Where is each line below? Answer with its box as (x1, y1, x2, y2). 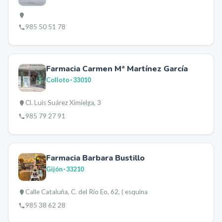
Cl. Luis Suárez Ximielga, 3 (25, 99, 101, 107)
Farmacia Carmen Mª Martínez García (46, 63, 188, 74)
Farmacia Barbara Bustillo (46, 153, 145, 164)
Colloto (46, 76, 69, 84)
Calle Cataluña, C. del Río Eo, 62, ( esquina (25, 188, 148, 196)
